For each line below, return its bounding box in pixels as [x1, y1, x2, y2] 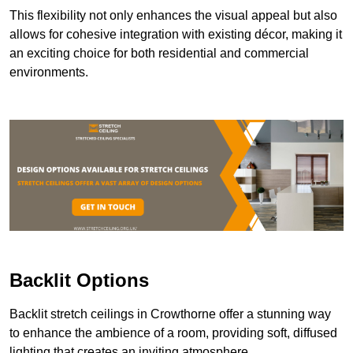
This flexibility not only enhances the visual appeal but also [9, 8, 337, 22]
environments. [9, 65, 88, 79]
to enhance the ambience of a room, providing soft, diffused [9, 326, 337, 340]
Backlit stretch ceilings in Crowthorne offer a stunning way [9, 307, 331, 321]
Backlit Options [9, 269, 149, 292]
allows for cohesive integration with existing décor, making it [9, 27, 342, 41]
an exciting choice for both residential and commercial [9, 46, 309, 60]
